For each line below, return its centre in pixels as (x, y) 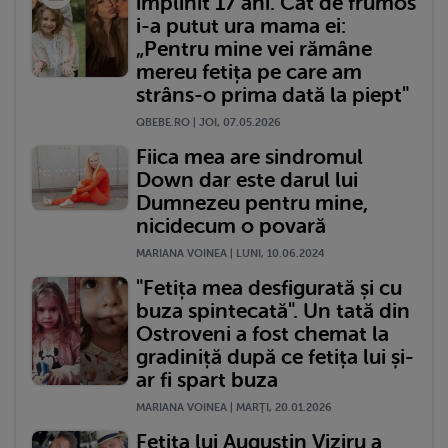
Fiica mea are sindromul (249, 156)
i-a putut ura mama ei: (241, 25)
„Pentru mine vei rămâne (254, 48)
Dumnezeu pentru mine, (252, 202)
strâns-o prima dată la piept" (272, 94)
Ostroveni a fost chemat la (262, 333)
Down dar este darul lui (247, 179)
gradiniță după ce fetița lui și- (275, 356)
